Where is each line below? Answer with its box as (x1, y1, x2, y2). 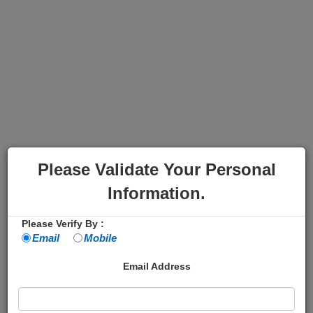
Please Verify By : (22, 218, 104, 229)
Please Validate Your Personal (37, 160, 276, 179)
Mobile (84, 232, 117, 244)
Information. (108, 184, 205, 203)
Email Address (122, 261, 191, 272)
